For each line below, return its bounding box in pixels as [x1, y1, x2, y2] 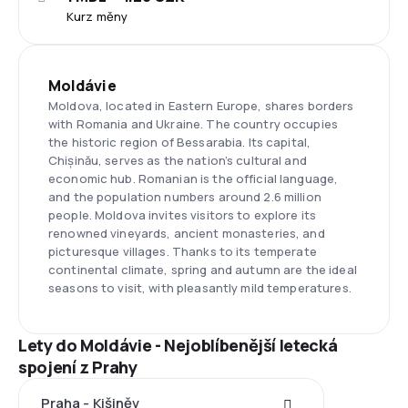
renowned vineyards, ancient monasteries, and [48, 225, 325, 241]
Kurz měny [66, 8, 128, 25]
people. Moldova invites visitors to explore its [48, 207, 317, 223]
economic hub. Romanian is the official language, [48, 170, 339, 187]
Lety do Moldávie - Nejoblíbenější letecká [18, 334, 338, 356]
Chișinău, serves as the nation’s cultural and [48, 152, 307, 168]
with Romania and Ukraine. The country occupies [48, 116, 338, 132]
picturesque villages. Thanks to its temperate [48, 243, 317, 260]
